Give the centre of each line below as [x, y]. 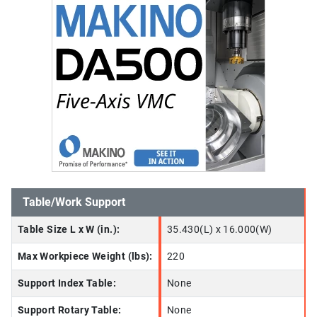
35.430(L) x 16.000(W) [220, 230]
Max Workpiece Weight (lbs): [85, 257]
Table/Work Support [74, 202]
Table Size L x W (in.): [69, 230]
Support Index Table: [67, 283]
